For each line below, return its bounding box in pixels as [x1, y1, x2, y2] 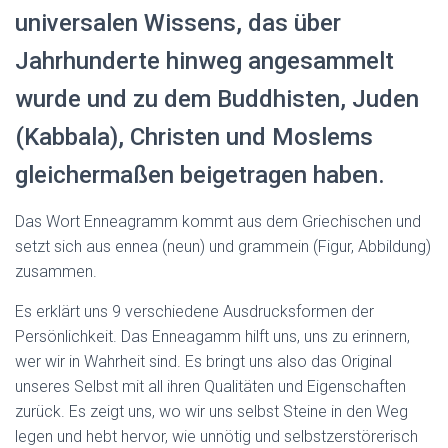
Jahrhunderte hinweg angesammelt [15, 47, 394, 75]
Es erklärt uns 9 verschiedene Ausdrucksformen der [15, 302, 374, 321]
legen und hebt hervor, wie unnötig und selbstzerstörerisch [15, 427, 418, 446]
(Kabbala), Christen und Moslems [15, 123, 373, 151]
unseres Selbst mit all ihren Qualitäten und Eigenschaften [15, 377, 406, 396]
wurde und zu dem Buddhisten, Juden [15, 85, 419, 113]
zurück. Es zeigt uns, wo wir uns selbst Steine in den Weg [15, 402, 408, 421]
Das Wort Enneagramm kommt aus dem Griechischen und [15, 212, 421, 231]
